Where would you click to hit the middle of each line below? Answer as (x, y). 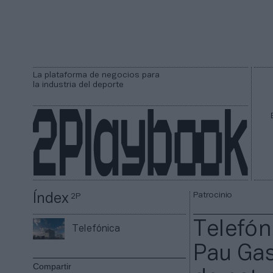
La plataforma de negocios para (96, 75)
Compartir (52, 267)
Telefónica (96, 229)
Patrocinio (213, 196)
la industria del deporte (78, 85)
